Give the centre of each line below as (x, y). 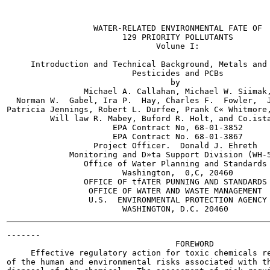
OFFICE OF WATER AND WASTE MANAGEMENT (134, 191)
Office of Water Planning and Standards (137, 164)
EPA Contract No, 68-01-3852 (125, 127)
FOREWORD (110, 244)
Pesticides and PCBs (115, 73)
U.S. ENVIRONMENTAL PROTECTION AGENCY (137, 200)
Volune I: (103, 46)
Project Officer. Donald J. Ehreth (132, 146)
